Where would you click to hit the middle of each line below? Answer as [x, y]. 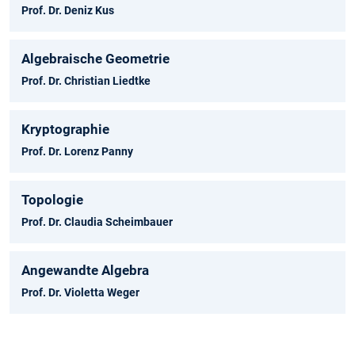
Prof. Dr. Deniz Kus [68, 11]
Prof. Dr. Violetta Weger [80, 293]
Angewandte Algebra [85, 271]
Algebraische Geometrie [95, 59]
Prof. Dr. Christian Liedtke [86, 81]
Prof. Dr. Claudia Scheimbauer [97, 222]
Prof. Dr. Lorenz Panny [77, 152]
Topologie [52, 200]
